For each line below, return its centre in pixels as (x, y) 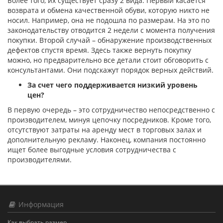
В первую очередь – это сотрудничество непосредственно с (111, 110)
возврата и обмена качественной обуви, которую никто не (109, 10)
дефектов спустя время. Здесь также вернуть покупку (99, 50)
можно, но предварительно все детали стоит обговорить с (108, 60)
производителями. (40, 160)
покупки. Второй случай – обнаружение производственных (110, 40)
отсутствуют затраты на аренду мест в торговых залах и (105, 130)
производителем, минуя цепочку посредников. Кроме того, (109, 120)
